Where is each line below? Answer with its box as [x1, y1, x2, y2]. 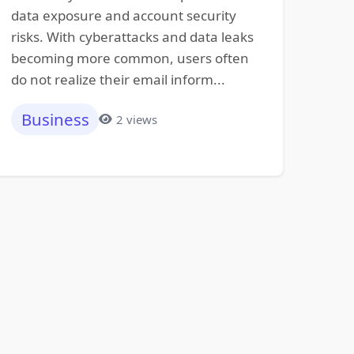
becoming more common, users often [10, 48, 249, 67]
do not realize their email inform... [10, 70, 225, 88]
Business [21, 108, 89, 131]
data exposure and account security [10, 6, 236, 24]
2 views [115, 111, 157, 127]
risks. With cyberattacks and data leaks [10, 27, 254, 46]
